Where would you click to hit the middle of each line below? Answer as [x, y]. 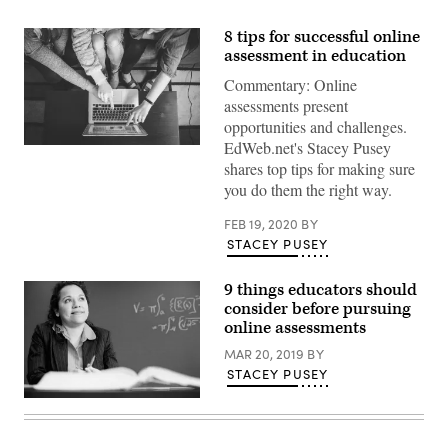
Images [45, 418]
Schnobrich [56, 165]
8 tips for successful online [322, 37]
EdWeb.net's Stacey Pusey [307, 147]
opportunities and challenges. [315, 126]
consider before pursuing [317, 309]
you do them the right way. [308, 189]
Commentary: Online [290, 84]
